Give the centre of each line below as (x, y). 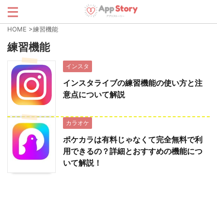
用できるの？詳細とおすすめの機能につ (133, 151)
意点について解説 (94, 94)
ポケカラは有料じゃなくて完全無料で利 (133, 139)
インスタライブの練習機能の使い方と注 (133, 83)
